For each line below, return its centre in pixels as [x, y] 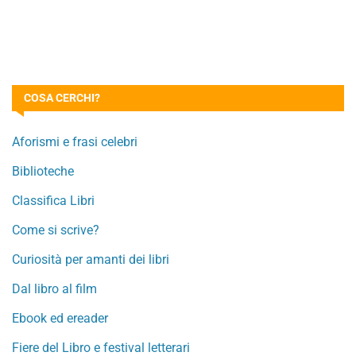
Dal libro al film [54, 289]
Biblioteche [43, 171]
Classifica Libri [53, 201]
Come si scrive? [56, 230]
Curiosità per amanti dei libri [91, 259]
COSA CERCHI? [62, 98]
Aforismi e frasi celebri [75, 142]
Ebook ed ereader [60, 318]
